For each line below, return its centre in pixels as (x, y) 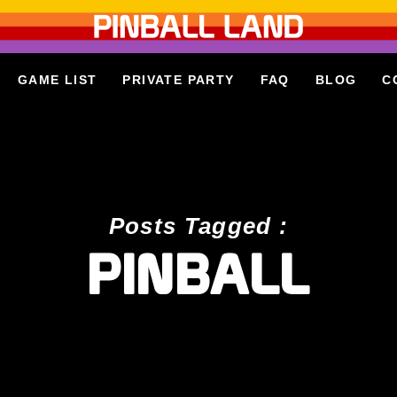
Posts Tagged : (198, 226)
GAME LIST (57, 80)
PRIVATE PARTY (179, 80)
